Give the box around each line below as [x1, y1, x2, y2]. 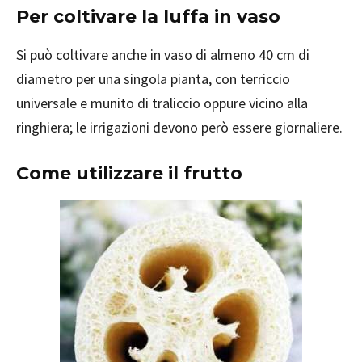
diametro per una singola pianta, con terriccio [16, 69, 290, 88]
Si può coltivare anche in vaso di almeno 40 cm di [16, 44, 309, 64]
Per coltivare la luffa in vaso [16, 5, 280, 27]
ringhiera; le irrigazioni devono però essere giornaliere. [16, 117, 343, 137]
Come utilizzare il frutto [16, 162, 242, 184]
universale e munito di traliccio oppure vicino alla [16, 93, 308, 112]
